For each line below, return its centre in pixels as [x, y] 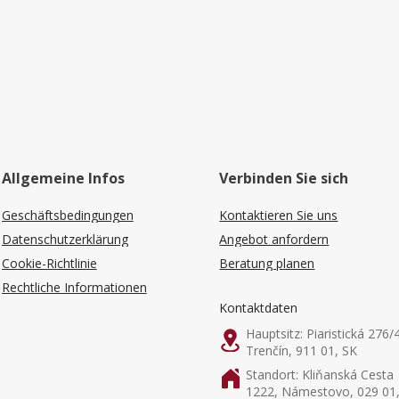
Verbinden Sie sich [284, 178]
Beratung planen [267, 263]
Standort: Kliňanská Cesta [320, 375]
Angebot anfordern [274, 239]
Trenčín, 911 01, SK [302, 350]
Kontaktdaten [259, 307]
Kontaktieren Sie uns [279, 215]
